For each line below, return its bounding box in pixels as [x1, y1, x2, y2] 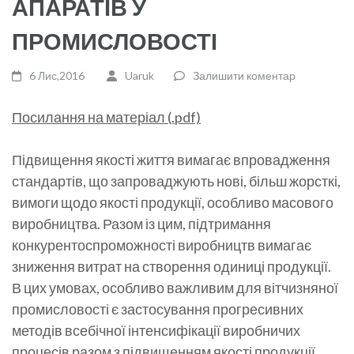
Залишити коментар [192, 68, 296, 82]
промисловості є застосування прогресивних [12, 299, 303, 318]
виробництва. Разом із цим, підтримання [12, 214, 271, 232]
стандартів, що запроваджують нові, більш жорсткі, [12, 171, 341, 190]
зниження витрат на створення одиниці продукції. [12, 257, 331, 275]
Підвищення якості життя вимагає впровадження [12, 150, 330, 168]
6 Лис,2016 [29, 68, 85, 82]
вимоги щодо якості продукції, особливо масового [12, 193, 333, 211]
